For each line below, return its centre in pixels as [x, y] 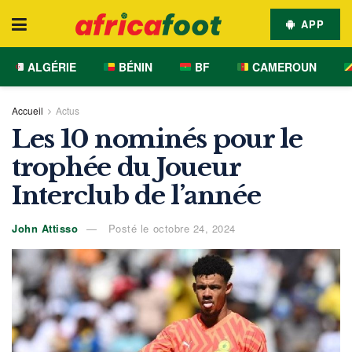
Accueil [27, 110]
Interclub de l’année [136, 196]
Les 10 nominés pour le [157, 139]
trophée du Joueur [126, 167]
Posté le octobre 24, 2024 [170, 228]
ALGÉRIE [50, 67]
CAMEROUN [282, 67]
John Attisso [45, 228]
